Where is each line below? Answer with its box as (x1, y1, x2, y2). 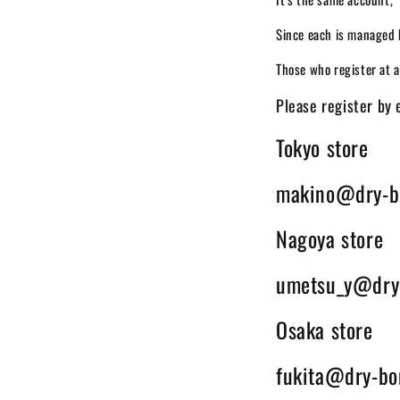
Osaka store (276, 312, 373, 346)
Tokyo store (276, 131, 369, 164)
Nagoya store (276, 221, 384, 254)
